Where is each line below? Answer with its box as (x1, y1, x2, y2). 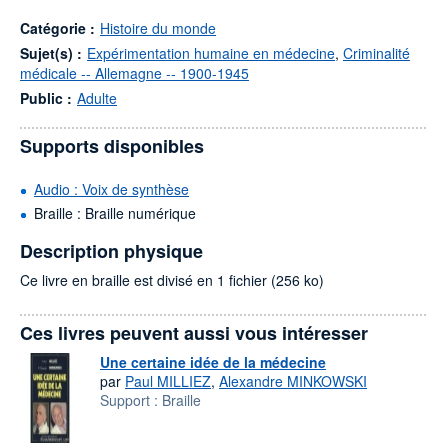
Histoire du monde (100, 18, 216, 38)
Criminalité (343, 43, 410, 63)
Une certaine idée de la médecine (100, 352, 326, 372)
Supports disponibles (20, 133, 204, 159)
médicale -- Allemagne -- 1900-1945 (20, 63, 249, 83)
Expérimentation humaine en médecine (87, 43, 335, 63)
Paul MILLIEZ (125, 371, 211, 391)
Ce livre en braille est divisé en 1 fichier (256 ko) (20, 270, 324, 290)
